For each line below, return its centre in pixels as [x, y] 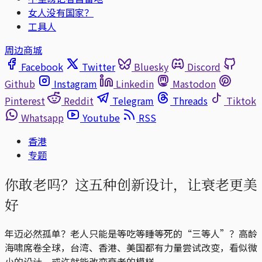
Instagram [75, 84]
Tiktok [241, 101]
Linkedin [135, 84]
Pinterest [25, 101]
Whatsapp [42, 118]
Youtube [101, 118]
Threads [190, 101]
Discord [204, 67]
